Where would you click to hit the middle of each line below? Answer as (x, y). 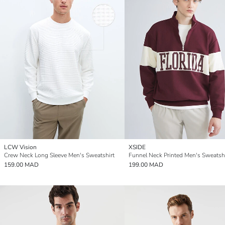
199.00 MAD (146, 164)
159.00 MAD (21, 164)
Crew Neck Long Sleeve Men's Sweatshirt (59, 155)
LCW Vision (20, 147)
